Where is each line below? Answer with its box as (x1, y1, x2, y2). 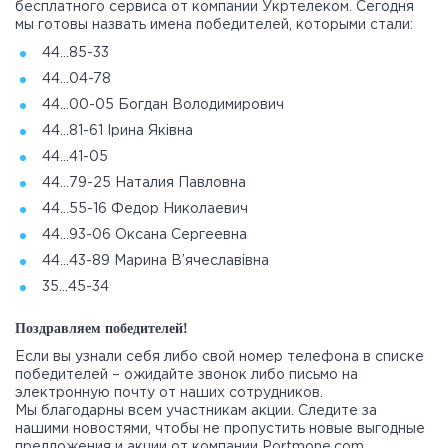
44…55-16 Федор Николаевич (42, 203, 248, 216)
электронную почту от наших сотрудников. (15, 387, 323, 400)
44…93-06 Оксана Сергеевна (42, 229, 247, 242)
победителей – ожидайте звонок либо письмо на (15, 369, 358, 382)
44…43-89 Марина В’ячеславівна (42, 255, 269, 268)
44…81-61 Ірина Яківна (42, 125, 193, 138)
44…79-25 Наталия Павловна (42, 177, 246, 190)
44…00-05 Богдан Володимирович (42, 99, 284, 112)
